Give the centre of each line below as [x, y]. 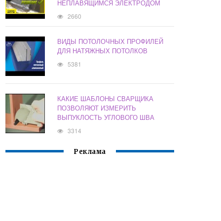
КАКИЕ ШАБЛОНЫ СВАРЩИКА [106, 99]
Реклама [90, 152]
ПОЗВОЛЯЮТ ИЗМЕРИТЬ [97, 108]
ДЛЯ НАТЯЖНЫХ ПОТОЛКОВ [103, 51]
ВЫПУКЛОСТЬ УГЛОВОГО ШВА [106, 117]
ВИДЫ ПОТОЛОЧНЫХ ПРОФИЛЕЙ [110, 41]
